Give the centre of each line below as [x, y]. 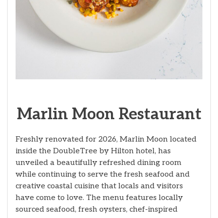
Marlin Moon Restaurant [109, 114]
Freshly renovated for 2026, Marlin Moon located [106, 139]
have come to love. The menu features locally [99, 198]
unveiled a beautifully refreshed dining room [99, 163]
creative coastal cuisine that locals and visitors [99, 186]
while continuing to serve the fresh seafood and [103, 174]
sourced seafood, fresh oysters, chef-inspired [97, 209]
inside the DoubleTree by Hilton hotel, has [93, 151]
